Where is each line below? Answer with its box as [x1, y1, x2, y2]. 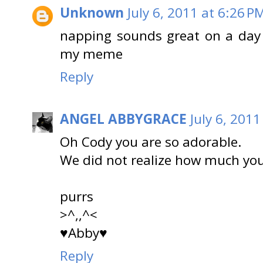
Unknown [60, 3, 124, 22]
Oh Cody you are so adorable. [60, 133, 242, 151]
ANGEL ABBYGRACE [60, 110, 187, 129]
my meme [60, 44, 123, 63]
